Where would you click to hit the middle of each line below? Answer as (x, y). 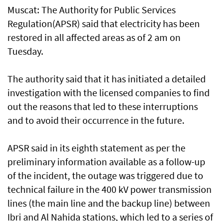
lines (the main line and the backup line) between (109, 203)
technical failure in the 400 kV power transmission (110, 189)
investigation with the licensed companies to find (109, 93)
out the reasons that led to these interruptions (103, 107)
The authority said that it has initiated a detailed (107, 79)
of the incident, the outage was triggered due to (105, 176)
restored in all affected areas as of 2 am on (94, 37)
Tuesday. (25, 51)
